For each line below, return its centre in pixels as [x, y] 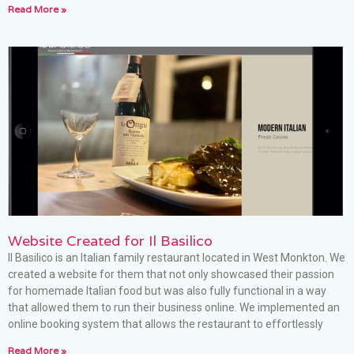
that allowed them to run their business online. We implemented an [174, 307]
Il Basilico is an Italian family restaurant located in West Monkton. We [177, 257]
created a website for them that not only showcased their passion [171, 274]
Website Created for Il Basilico [110, 240]
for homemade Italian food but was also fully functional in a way [167, 290]
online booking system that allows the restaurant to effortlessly [166, 324]
